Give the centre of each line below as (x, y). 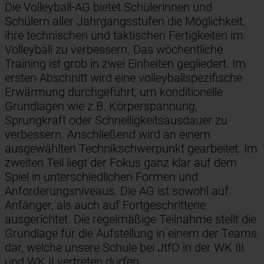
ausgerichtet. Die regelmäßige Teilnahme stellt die (131, 219)
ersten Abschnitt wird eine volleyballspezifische (123, 77)
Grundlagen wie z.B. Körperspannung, (101, 106)
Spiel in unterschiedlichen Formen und (101, 176)
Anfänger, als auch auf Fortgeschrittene (105, 205)
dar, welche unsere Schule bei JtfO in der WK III (124, 247)
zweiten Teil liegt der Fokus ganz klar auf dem (121, 162)
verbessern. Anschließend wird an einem (108, 134)
